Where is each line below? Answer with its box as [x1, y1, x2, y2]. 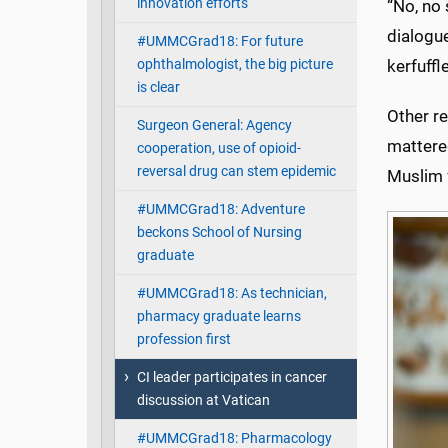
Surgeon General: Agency [136, 117, 292, 135]
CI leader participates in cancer [136, 369, 327, 387]
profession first [136, 331, 231, 349]
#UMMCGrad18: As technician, [136, 285, 327, 303]
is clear [136, 79, 180, 97]
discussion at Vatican [136, 392, 270, 410]
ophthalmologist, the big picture [136, 56, 333, 74]
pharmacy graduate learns [136, 308, 301, 326]
